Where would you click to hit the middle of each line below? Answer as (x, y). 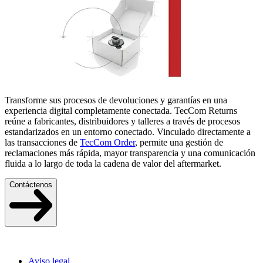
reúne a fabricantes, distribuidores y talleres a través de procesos (122, 122)
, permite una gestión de (179, 143)
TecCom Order (107, 143)
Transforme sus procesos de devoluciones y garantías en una (116, 100)
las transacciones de (42, 143)
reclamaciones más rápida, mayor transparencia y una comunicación (130, 153)
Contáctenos (31, 185)
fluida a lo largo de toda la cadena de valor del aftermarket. (113, 164)
